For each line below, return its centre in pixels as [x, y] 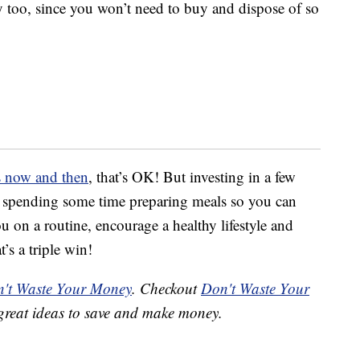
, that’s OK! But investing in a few [192, 177]
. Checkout [166, 288]
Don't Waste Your [255, 288]
